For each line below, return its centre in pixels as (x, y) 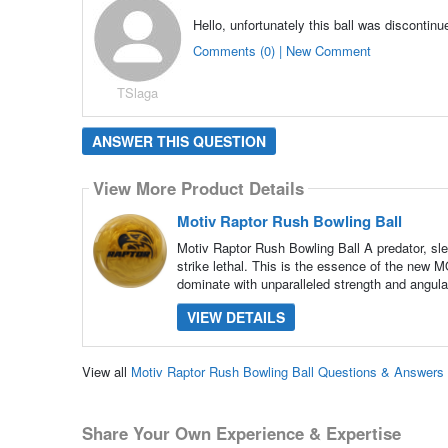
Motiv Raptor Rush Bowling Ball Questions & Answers (287, 372)
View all (106, 372)
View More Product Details (198, 188)
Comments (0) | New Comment (281, 50)
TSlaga (138, 92)
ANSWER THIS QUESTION (178, 140)
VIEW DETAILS (235, 316)
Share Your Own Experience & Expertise (241, 433)
